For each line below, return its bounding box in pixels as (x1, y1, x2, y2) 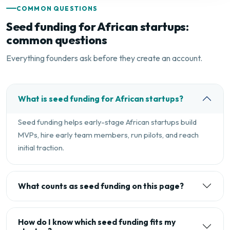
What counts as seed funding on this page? (17, 181, 184, 191)
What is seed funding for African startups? (17, 93, 183, 104)
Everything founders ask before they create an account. (6, 53, 202, 64)
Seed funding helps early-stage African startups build (17, 117, 197, 127)
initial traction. (17, 142, 64, 152)
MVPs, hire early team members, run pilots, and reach (17, 129, 199, 140)
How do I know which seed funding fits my (17, 217, 176, 227)
